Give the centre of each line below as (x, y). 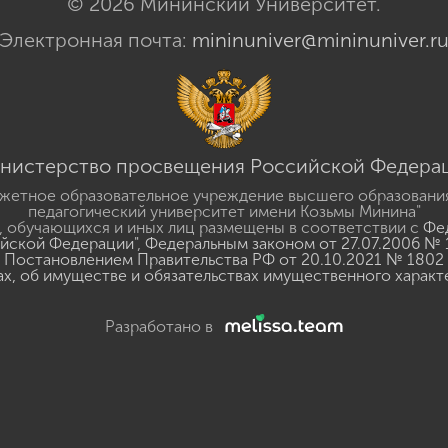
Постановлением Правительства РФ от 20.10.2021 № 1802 (224, 259)
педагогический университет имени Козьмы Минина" (224, 211)
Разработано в (161, 326)
